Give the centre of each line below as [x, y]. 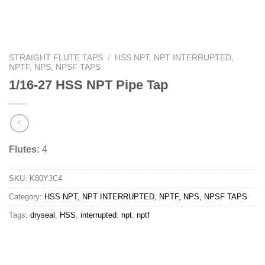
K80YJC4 [46, 179]
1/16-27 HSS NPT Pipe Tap [88, 85]
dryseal [43, 215]
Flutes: [24, 150]
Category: [27, 197]
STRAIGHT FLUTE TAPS [56, 58]
